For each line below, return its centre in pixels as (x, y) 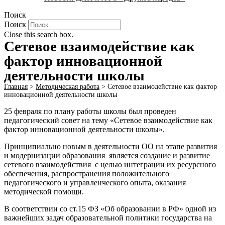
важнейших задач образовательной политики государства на (108, 218)
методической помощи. (44, 192)
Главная (16, 87)
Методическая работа (68, 87)
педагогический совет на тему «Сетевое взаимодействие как (108, 120)
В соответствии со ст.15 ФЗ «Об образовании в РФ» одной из (110, 209)
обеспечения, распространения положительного (87, 174)
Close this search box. (39, 34)
